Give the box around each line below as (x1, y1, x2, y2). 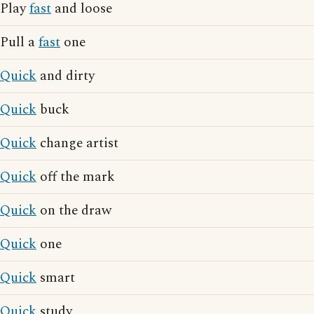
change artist (36, 133, 118, 153)
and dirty (36, 66, 95, 86)
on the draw (36, 200, 111, 221)
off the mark (36, 167, 115, 187)
